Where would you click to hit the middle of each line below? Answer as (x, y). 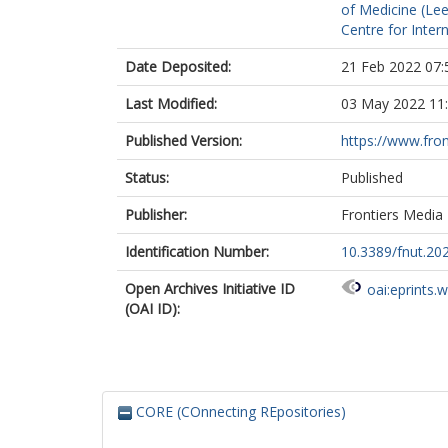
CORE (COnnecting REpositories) (239, 411)
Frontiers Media (392, 214)
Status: (147, 177)
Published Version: (183, 140)
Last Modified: (171, 103)
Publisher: (156, 214)
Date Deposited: (178, 66)
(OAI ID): (152, 308)
